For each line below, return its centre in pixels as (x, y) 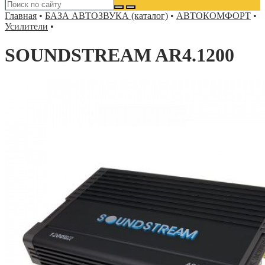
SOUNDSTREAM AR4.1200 (119, 55)
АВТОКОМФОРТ (214, 16)
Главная (21, 16)
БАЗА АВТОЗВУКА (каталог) (106, 16)
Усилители (26, 26)
